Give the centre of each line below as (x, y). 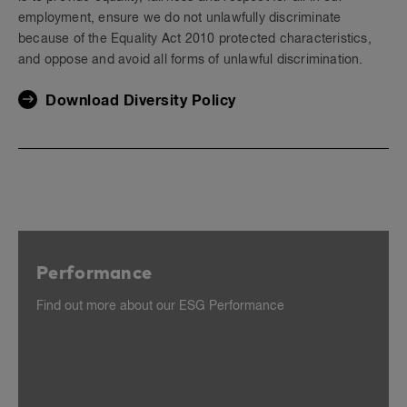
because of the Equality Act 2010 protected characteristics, (195, 39)
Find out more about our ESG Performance (160, 306)
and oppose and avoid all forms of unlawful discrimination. (191, 60)
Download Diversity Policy (141, 101)
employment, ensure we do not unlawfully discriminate (180, 18)
